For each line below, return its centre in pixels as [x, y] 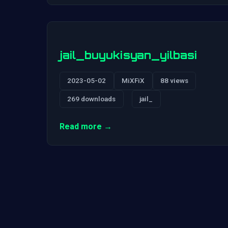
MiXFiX [133, 81]
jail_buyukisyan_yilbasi [128, 55]
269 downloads [92, 98]
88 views [174, 81]
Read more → [86, 127]
